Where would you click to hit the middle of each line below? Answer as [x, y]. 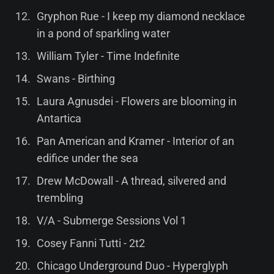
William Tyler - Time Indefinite [108, 56]
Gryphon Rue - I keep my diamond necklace [141, 16]
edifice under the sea [87, 158]
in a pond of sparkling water [103, 33]
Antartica [59, 118]
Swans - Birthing [76, 78]
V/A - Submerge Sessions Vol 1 [111, 220]
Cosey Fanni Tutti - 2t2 [91, 243]
